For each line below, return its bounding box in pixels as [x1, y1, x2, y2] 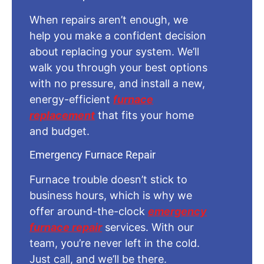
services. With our [102, 221, 194, 233]
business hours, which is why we [29, 189, 192, 202]
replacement [29, 108, 95, 121]
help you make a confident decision [29, 29, 206, 42]
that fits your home [95, 108, 194, 121]
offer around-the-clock [29, 205, 148, 217]
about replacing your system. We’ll [29, 45, 199, 58]
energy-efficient [29, 93, 113, 105]
